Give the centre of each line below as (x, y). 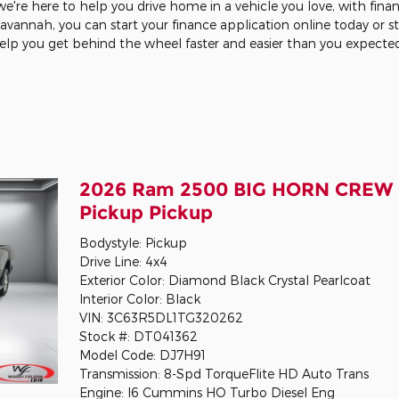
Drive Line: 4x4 (123, 262)
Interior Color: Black (139, 299)
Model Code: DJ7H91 (142, 355)
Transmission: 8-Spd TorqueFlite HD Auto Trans (224, 374)
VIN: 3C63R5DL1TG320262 (161, 318)
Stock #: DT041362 (138, 337)
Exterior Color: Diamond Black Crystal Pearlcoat (224, 281)
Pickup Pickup (146, 212)
